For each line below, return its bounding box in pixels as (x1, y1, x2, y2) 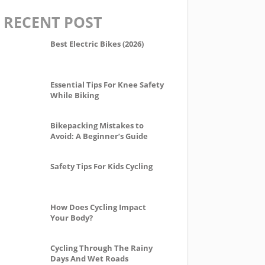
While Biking (50, 90, 99, 101)
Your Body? (50, 212, 93, 224)
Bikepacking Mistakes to (50, 120, 144, 131)
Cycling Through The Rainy (50, 243, 153, 254)
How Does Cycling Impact (50, 202, 146, 213)
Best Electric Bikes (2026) (50, 38, 144, 50)
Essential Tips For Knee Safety (50, 79, 164, 91)
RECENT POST (4, 12, 102, 33)
